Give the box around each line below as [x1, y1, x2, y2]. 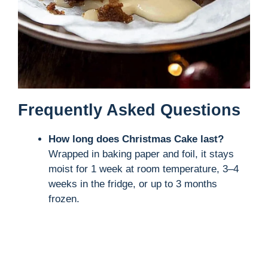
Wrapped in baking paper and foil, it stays [48, 148, 234, 160]
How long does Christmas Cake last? [48, 133, 224, 145]
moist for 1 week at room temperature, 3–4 [48, 163, 239, 175]
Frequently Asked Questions [18, 100, 240, 119]
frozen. [48, 193, 80, 205]
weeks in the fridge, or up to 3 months [48, 178, 217, 190]
